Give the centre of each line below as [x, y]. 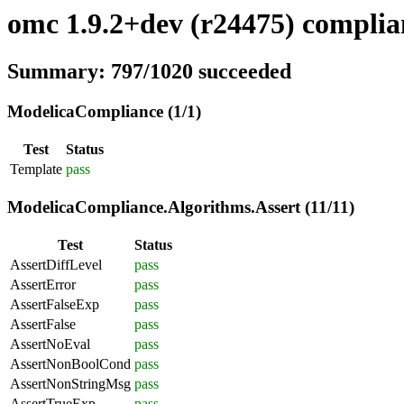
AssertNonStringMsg [70, 383]
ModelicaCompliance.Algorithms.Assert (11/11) [181, 207]
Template [36, 170]
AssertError [43, 284]
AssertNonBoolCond [70, 363]
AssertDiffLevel [56, 264]
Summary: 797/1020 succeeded [149, 72]
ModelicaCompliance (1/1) [104, 112]
